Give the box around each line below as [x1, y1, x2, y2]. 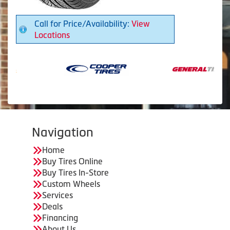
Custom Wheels [42, 179, 100, 189]
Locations [34, 30, 70, 40]
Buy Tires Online [42, 157, 103, 166]
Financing [42, 213, 78, 223]
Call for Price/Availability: [34, 19, 131, 29]
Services [42, 190, 73, 200]
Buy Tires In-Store [42, 168, 109, 178]
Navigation [32, 125, 93, 140]
